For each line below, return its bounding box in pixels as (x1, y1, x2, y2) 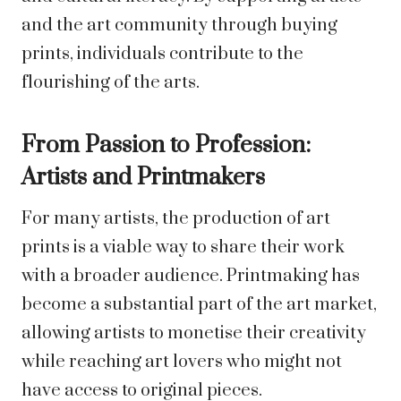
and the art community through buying (21, 14, 337, 38)
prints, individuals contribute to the (21, 43, 303, 66)
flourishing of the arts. (21, 72, 200, 95)
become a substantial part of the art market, (21, 294, 377, 317)
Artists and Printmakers (21, 163, 265, 193)
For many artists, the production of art (21, 208, 330, 231)
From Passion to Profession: (21, 131, 311, 161)
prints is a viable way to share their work (21, 236, 345, 260)
